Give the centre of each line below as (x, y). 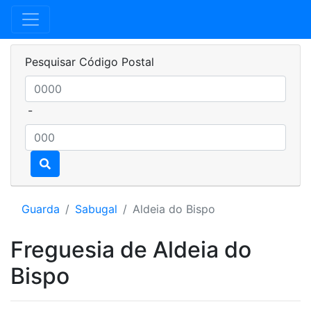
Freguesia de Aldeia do (131, 250)
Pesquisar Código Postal (90, 62)
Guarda (41, 209)
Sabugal (96, 209)
